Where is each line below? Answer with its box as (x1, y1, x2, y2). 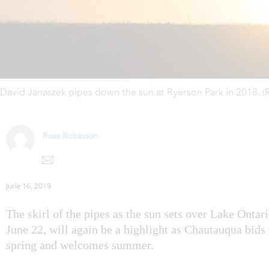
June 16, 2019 (6, 180, 51, 191)
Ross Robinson (43, 130, 98, 143)
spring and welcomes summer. (6, 238, 154, 252)
